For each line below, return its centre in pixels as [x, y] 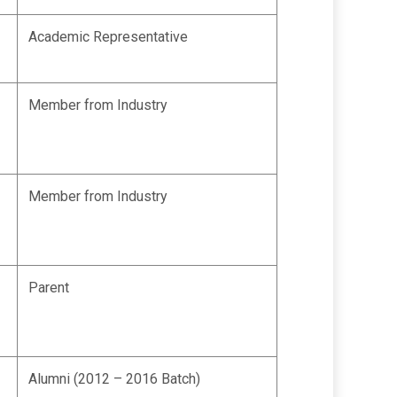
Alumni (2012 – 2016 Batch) [114, 379]
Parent [49, 288]
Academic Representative [108, 37]
